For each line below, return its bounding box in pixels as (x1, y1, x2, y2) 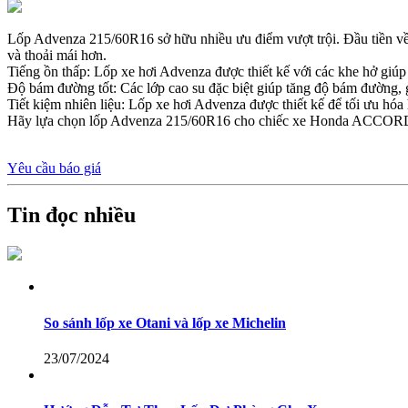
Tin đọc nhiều (7, 203, 136, 228)
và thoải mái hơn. (7, 46, 107, 63)
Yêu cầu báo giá (7, 159, 101, 176)
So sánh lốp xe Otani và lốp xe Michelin (44, 314, 286, 331)
